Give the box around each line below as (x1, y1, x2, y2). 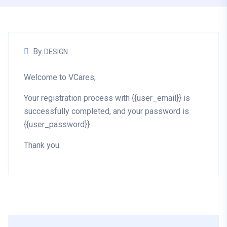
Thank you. (24, 140, 61, 150)
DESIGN (44, 47, 68, 56)
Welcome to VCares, (24, 72, 96, 82)
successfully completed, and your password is (24, 106, 189, 116)
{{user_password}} (24, 119, 90, 129)
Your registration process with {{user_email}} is (24, 93, 190, 103)
